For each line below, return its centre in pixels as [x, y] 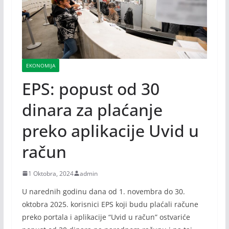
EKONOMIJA [40, 65]
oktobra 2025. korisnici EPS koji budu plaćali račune [110, 204]
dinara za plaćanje [92, 109]
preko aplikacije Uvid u [110, 130]
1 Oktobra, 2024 [51, 173]
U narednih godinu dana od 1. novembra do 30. [103, 191]
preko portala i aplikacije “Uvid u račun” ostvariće [106, 217]
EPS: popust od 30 [90, 88]
